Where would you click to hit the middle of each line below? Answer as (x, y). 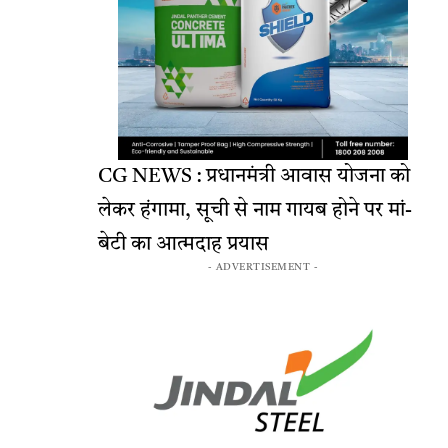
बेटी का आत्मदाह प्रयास (183, 245)
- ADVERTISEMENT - (263, 267)
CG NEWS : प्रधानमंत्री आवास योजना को (254, 177)
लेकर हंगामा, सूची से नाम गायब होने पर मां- (255, 211)
